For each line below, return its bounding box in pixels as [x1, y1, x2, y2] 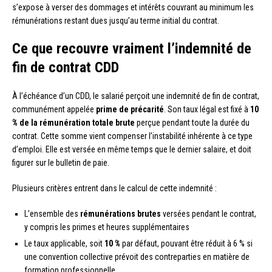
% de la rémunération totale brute [12, 118, 135, 128]
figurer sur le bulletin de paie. [12, 158, 109, 168]
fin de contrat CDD [12, 59, 119, 76]
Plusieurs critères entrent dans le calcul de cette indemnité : [12, 183, 217, 194]
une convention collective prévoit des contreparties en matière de [24, 252, 250, 262]
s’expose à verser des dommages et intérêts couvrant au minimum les [12, 2, 254, 13]
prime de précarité [96, 104, 164, 115]
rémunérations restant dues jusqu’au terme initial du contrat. [12, 16, 219, 26]
